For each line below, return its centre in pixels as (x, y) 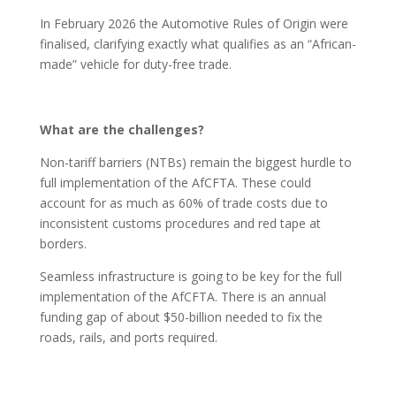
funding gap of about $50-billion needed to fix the (181, 317)
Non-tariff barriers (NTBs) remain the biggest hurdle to (195, 162)
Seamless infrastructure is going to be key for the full (190, 276)
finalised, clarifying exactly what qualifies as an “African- (198, 44)
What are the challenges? (122, 129)
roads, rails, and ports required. (128, 337)
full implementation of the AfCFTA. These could (175, 183)
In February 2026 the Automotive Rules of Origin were (194, 23)
